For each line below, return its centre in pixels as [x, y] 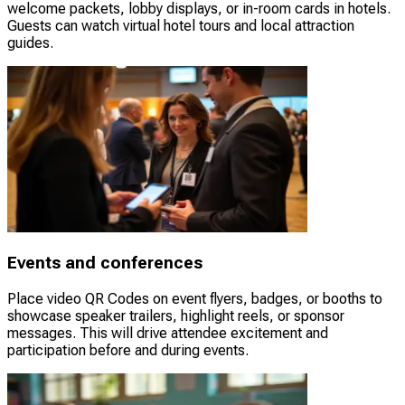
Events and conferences [105, 264]
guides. [30, 43]
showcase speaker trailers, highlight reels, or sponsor [176, 316]
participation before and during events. [128, 350]
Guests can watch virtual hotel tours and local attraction [181, 26]
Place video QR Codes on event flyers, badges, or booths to [195, 298]
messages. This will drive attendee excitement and [168, 333]
